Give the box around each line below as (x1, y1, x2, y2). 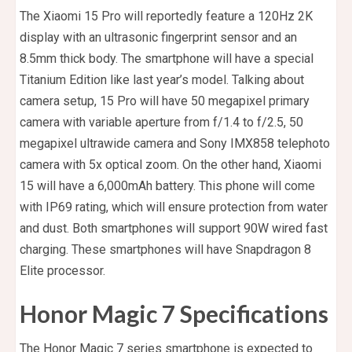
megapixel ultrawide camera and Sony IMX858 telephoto (20, 136, 330, 152)
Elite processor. (20, 263, 105, 279)
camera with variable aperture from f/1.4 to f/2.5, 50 (20, 115, 303, 130)
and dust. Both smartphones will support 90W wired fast (20, 221, 328, 236)
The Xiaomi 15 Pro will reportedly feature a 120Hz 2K (20, 9, 313, 24)
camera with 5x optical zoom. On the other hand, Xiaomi (20, 157, 321, 173)
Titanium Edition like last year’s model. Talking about (20, 72, 304, 88)
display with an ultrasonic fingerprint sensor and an (20, 30, 297, 46)
